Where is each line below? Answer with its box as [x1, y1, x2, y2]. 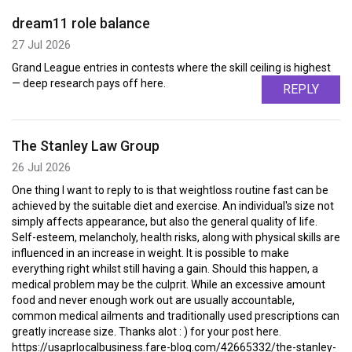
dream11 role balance [12, 15, 150, 32]
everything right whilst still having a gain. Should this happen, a [12, 262, 318, 276]
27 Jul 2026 [12, 38, 71, 53]
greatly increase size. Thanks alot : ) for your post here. [12, 325, 281, 339]
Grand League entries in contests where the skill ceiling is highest [12, 61, 331, 75]
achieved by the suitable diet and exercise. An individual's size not [12, 200, 334, 213]
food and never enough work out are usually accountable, [12, 294, 295, 307]
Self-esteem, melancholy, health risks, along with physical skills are [12, 231, 340, 244]
